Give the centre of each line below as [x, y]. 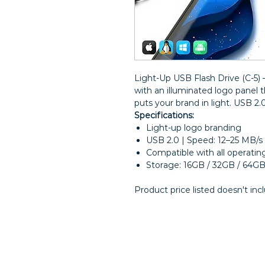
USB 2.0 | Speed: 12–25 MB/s [204, 140]
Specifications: [164, 115]
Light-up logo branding [194, 128]
